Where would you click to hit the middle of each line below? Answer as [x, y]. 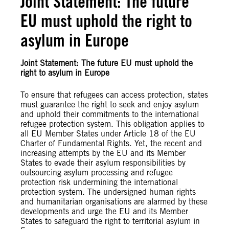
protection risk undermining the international [99, 182]
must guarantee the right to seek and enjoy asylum [110, 105]
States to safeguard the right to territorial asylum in [110, 221]
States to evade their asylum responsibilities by [103, 163]
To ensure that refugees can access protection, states [114, 95]
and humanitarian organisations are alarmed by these [114, 202]
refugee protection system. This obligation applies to [112, 124]
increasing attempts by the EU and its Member [103, 153]
